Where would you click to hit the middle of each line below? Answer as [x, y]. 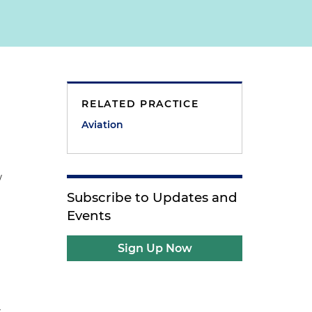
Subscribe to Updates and [153, 197]
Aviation [103, 125]
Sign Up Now [155, 248]
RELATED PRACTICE [140, 104]
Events [89, 216]
